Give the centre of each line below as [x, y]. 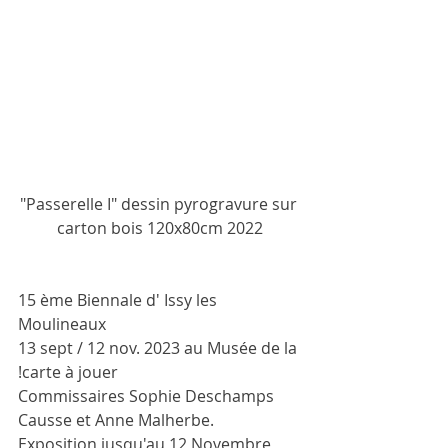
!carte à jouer [68, 371]
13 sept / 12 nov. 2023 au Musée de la [159, 347]
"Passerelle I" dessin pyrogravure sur [160, 203]
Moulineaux [64, 323]
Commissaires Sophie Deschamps [148, 395]
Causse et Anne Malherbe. [116, 419]
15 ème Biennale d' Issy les [119, 299]
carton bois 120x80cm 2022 [160, 227]
